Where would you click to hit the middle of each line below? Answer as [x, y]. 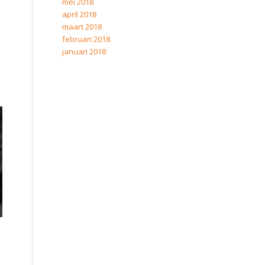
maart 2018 [82, 27]
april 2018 [80, 14]
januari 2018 [84, 51]
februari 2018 [86, 39]
